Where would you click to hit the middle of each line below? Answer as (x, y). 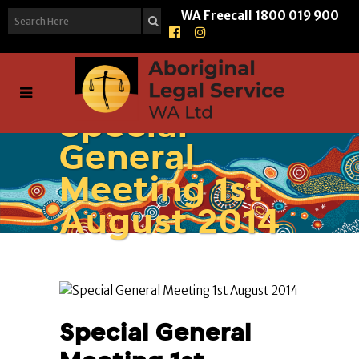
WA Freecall (217, 16)
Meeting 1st (161, 189)
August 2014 (170, 221)
